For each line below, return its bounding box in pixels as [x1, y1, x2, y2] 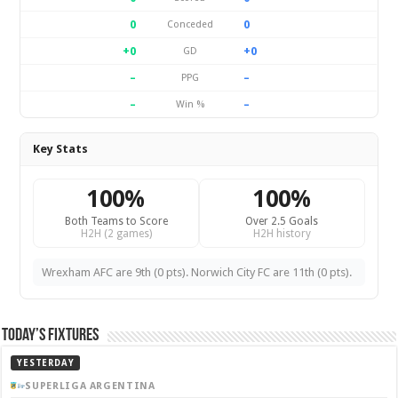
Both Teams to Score [64, 215, 168, 227]
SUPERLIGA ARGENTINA [25, 379, 155, 392]
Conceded [166, 19, 213, 30]
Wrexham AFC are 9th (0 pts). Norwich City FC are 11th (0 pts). [42, 266, 353, 279]
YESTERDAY [17, 358, 75, 368]
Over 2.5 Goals [245, 215, 319, 227]
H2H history [252, 227, 311, 240]
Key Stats [33, 142, 89, 155]
